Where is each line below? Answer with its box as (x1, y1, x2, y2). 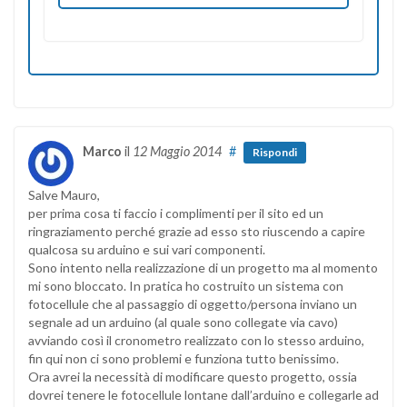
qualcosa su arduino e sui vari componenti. (28, 241, 265, 257)
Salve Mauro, (28, 186, 100, 203)
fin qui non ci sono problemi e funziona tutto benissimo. (28, 350, 339, 366)
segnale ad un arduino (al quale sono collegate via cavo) (28, 313, 338, 330)
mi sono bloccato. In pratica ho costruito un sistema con (28, 277, 343, 293)
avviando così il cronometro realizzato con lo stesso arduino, (28, 332, 364, 348)
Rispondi (253, 144, 297, 159)
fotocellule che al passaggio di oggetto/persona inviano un (28, 295, 357, 312)
